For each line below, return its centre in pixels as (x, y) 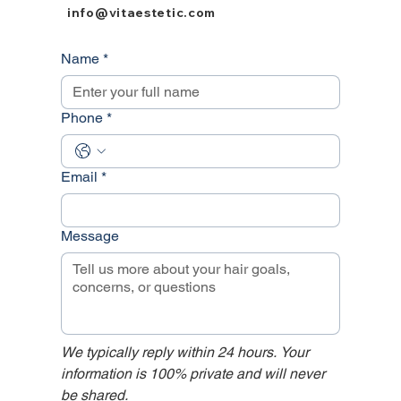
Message (90, 235)
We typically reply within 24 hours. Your (184, 352)
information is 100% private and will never (192, 373)
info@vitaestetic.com (142, 12)
